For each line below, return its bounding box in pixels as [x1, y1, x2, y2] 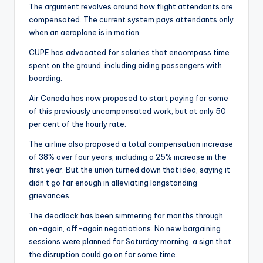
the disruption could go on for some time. [29, 249, 177, 259]
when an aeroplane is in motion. [29, 28, 141, 38]
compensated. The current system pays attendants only [29, 15, 234, 25]
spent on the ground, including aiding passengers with [29, 60, 222, 70]
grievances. [29, 191, 71, 201]
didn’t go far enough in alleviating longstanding [29, 178, 197, 188]
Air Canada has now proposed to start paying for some [29, 93, 228, 103]
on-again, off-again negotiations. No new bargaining [29, 224, 221, 234]
